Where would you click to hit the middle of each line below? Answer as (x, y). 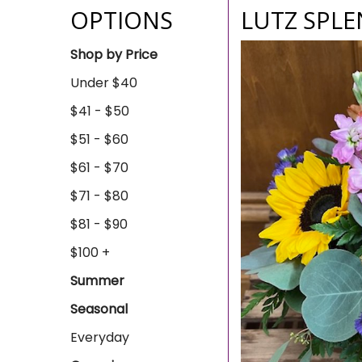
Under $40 (104, 83)
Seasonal (99, 309)
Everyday (100, 337)
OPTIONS (122, 20)
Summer (97, 281)
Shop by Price (114, 55)
